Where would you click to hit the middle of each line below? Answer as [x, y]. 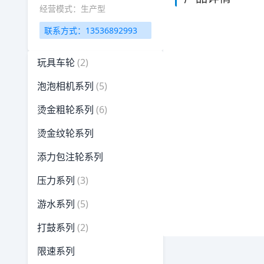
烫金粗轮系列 [65, 110]
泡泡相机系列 [65, 86]
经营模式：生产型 [72, 9]
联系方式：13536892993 [91, 30]
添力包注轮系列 [70, 157]
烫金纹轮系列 [65, 133]
